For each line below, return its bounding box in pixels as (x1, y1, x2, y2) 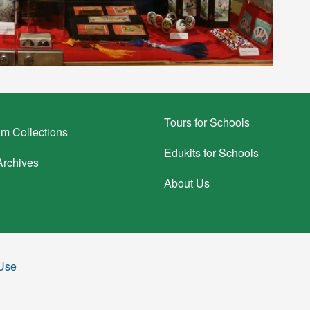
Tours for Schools (164, 113, 250, 130)
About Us (164, 174, 210, 191)
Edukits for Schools (164, 144, 259, 161)
